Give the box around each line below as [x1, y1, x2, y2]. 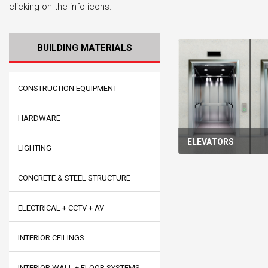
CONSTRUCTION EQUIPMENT [18, 84, 117, 93]
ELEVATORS [187, 136, 234, 147]
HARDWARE [18, 114, 60, 123]
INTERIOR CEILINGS [18, 233, 84, 242]
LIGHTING [18, 144, 51, 153]
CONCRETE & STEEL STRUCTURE [18, 173, 130, 182]
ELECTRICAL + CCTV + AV [18, 203, 104, 212]
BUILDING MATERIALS [36, 42, 132, 53]
